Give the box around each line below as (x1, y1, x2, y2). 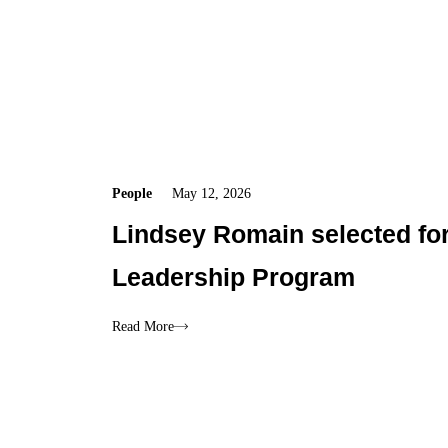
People (112, 186, 153, 202)
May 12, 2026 (172, 186, 252, 202)
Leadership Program (112, 263, 356, 292)
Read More (112, 319, 175, 335)
